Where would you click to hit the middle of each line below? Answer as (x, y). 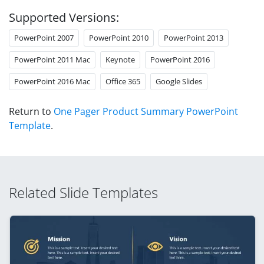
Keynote (120, 59)
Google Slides (179, 81)
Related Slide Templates (83, 192)
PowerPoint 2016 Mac (52, 81)
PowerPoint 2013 (194, 37)
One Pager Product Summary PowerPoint (146, 111)
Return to (31, 111)
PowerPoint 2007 (44, 37)
